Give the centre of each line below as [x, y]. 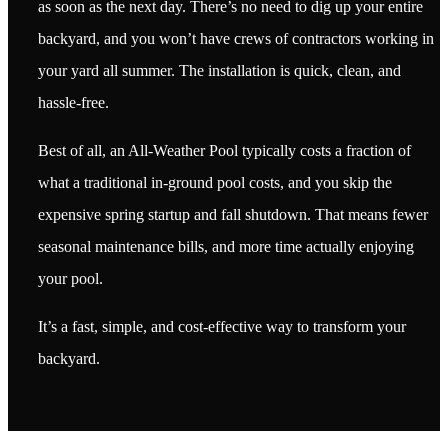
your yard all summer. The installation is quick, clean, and [219, 70]
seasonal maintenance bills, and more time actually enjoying [226, 246]
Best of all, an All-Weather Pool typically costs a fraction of [224, 150]
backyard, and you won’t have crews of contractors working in [236, 38]
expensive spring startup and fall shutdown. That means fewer [233, 214]
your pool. [70, 278]
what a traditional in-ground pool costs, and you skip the [215, 182]
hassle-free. [73, 102]
